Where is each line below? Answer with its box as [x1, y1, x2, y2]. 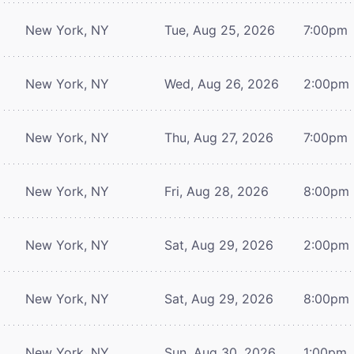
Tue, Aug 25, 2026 [164, 21, 275, 38]
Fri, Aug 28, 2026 [164, 183, 269, 199]
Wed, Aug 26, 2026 [164, 75, 279, 92]
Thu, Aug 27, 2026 [164, 129, 273, 145]
